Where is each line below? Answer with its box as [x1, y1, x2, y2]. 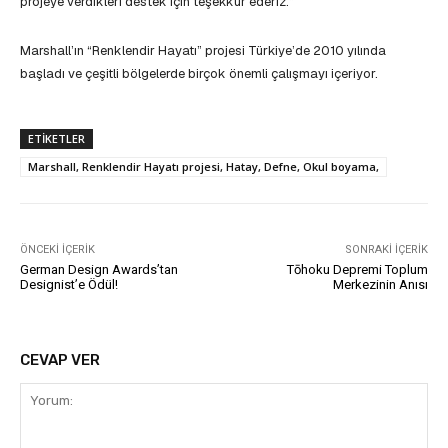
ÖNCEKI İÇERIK [20, 242, 95, 256]
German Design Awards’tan [20, 261, 178, 277]
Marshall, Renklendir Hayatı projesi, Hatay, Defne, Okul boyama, [28, 158, 379, 174]
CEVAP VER [20, 350, 100, 369]
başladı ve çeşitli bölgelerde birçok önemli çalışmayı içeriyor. [20, 64, 378, 82]
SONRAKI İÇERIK [344, 242, 428, 256]
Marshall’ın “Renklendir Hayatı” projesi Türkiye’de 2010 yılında [20, 41, 386, 59]
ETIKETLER [28, 130, 85, 146]
